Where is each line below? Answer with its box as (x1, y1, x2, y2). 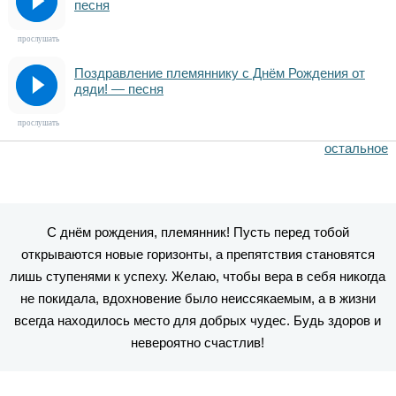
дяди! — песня (73, 81, 164, 96)
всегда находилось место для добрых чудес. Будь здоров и (14, 313, 382, 328)
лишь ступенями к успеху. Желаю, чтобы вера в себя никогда (10, 269, 386, 284)
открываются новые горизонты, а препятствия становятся (20, 247, 375, 262)
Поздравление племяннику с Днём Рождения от (73, 65, 365, 80)
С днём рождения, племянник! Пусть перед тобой (46, 225, 349, 240)
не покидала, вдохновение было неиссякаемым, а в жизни (19, 291, 376, 306)
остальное (324, 141, 389, 156)
